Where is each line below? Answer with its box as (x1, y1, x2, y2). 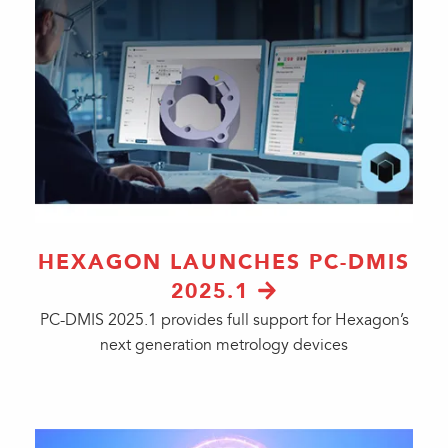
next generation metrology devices (100, 335, 348, 355)
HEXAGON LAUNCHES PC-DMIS (38, 249, 410, 275)
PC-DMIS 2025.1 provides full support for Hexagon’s (39, 310, 409, 330)
